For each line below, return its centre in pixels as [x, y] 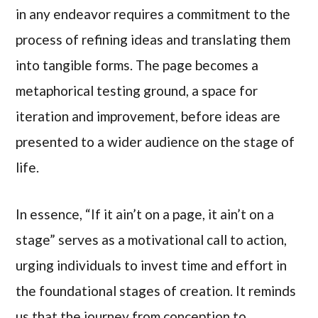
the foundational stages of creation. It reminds [156, 291]
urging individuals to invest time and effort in [152, 265]
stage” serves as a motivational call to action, [152, 240]
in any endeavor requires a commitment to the [153, 13]
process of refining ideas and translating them [153, 39]
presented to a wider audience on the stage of [155, 141]
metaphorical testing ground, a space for [137, 90]
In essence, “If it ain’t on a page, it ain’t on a [145, 214]
